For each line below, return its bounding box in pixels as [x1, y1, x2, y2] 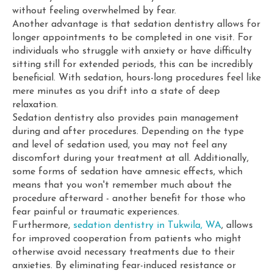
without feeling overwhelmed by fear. [12, 6, 176, 16]
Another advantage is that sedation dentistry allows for [12, 19, 260, 29]
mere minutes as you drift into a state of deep [12, 87, 220, 96]
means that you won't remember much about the [12, 180, 232, 190]
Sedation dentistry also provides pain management [12, 113, 239, 123]
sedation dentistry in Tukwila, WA [73, 221, 221, 230]
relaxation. [12, 100, 58, 110]
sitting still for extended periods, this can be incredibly [12, 60, 253, 69]
